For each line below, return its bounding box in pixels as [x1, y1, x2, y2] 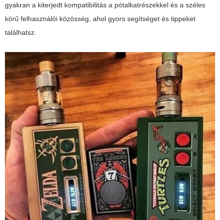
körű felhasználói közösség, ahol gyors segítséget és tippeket [5, 15, 195, 23]
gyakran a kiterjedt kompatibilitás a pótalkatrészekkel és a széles [5, 1, 205, 9]
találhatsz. [5, 28, 36, 37]
